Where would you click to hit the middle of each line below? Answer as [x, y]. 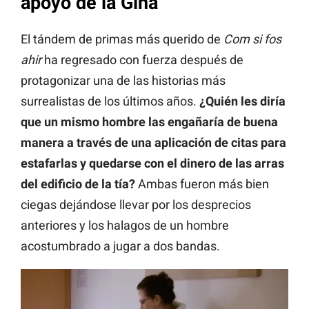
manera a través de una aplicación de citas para [153, 142]
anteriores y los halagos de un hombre [125, 225]
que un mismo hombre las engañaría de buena [149, 121]
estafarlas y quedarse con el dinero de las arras [152, 163]
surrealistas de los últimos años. [110, 101]
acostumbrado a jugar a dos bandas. [120, 246]
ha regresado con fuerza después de [142, 59]
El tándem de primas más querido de [122, 39]
